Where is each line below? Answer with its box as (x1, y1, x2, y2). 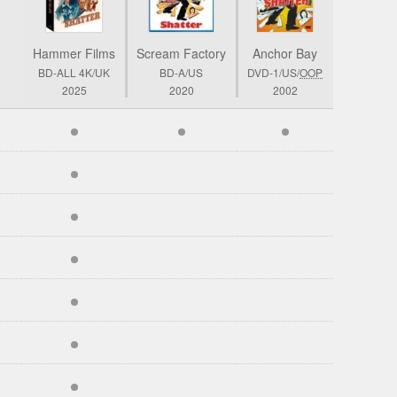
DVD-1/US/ (247, 64, 300, 80)
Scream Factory (136, 43, 226, 62)
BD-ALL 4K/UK (38, 64, 110, 80)
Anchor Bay (253, 43, 317, 62)
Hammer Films (33, 43, 115, 62)
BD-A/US (160, 64, 203, 80)
